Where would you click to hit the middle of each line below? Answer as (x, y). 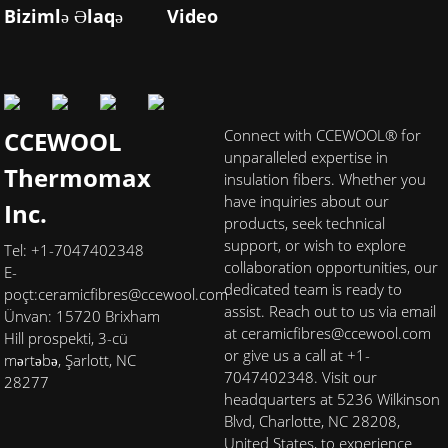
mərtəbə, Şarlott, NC (70, 359)
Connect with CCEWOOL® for (322, 134)
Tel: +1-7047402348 (74, 249)
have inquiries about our (306, 200)
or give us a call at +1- (297, 354)
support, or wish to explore (315, 244)
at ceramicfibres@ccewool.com (327, 332)
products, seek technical (304, 222)
